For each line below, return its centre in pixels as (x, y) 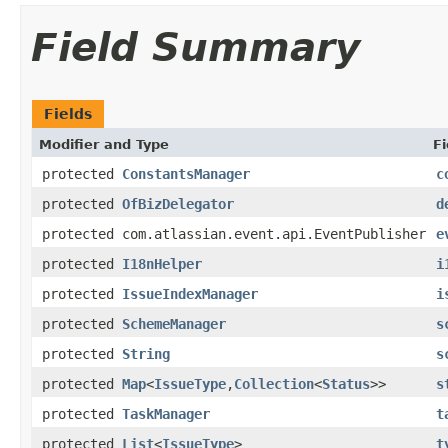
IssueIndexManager (190, 293)
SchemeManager (174, 323)
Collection (274, 383)
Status (346, 383)
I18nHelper (162, 263)
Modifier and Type (104, 144)
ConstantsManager (186, 173)
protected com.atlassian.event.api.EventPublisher (234, 233)
